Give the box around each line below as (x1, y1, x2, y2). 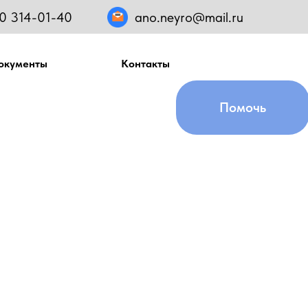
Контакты (121, 57, 170, 70)
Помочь (219, 99, 266, 115)
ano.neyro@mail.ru (135, 9, 243, 25)
